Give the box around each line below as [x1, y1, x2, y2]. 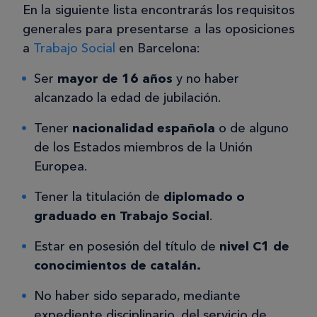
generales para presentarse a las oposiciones [23, 21, 294, 38]
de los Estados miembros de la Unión [34, 139, 253, 156]
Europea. [34, 158, 87, 175]
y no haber [173, 71, 239, 87]
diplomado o [163, 189, 245, 205]
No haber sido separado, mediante [34, 288, 241, 304]
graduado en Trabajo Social [34, 208, 209, 224]
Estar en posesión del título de [34, 238, 219, 255]
